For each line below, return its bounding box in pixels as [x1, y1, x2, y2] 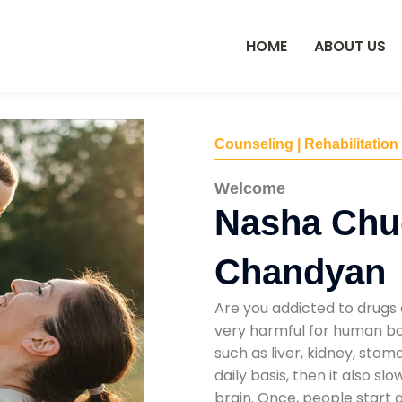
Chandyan [214, 252, 386, 293]
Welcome [214, 179, 285, 198]
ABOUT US [314, 35, 386, 57]
